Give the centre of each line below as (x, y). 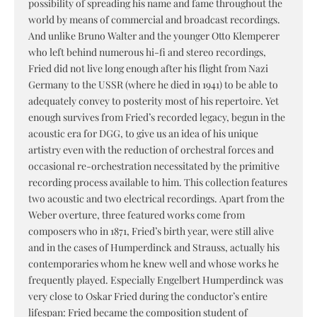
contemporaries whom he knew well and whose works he (154, 264)
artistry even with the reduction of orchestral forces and (151, 150)
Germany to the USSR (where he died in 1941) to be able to (153, 85)
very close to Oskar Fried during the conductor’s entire (148, 296)
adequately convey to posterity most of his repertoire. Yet (154, 101)
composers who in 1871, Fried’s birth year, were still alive (151, 231)
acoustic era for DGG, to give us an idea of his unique (143, 134)
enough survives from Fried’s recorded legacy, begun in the (157, 117)
